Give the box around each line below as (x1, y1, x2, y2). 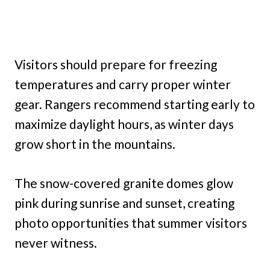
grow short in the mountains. (14, 136, 175, 152)
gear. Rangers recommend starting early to (14, 96, 255, 112)
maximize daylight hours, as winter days (14, 116, 234, 132)
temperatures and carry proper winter (14, 77, 231, 92)
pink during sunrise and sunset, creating (14, 195, 234, 211)
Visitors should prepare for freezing (14, 57, 217, 72)
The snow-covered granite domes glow (14, 175, 233, 191)
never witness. (14, 235, 97, 251)
